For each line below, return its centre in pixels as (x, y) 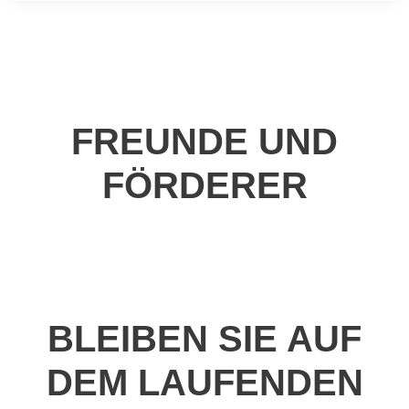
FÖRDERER (204, 185)
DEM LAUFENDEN (204, 382)
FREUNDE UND (204, 141)
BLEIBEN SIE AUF (204, 338)
